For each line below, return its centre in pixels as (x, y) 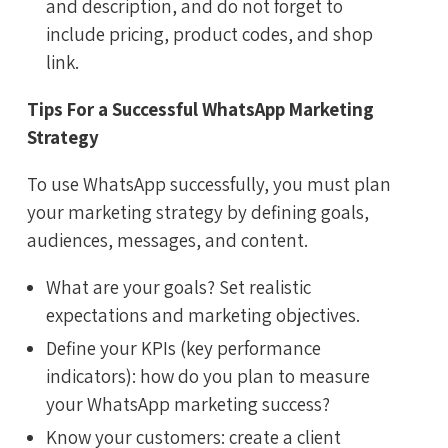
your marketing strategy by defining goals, (198, 212)
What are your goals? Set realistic (178, 287)
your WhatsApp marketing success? (188, 403)
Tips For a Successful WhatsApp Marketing (200, 109)
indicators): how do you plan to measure (208, 375)
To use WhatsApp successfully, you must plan (209, 184)
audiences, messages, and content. (167, 240)
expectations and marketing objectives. (203, 315)
